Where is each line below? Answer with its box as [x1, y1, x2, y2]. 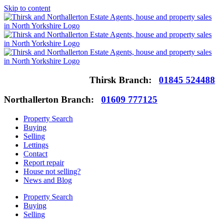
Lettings [23, 141, 48, 150]
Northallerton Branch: [4, 94, 101, 105]
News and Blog [23, 176, 72, 185]
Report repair [23, 158, 64, 167]
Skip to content [4, 4, 50, 12]
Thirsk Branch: [89, 74, 159, 85]
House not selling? [23, 167, 81, 176]
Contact [23, 150, 47, 158]
